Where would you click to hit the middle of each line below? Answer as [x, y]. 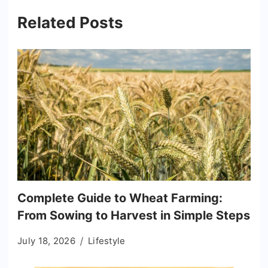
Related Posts [70, 23]
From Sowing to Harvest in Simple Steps [134, 215]
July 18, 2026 [46, 240]
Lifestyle [106, 240]
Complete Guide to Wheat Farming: [120, 198]
